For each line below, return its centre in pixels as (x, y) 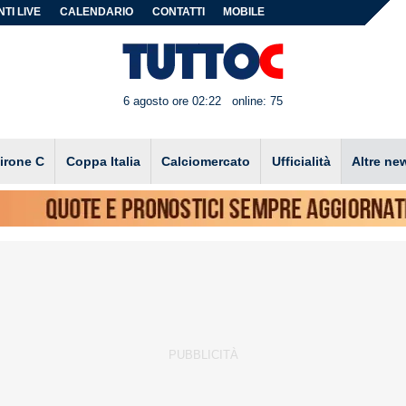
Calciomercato (206, 161)
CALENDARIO (97, 12)
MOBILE (244, 12)
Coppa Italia (103, 161)
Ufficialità (301, 161)
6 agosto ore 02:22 (172, 101)
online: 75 (258, 101)
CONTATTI (178, 12)
